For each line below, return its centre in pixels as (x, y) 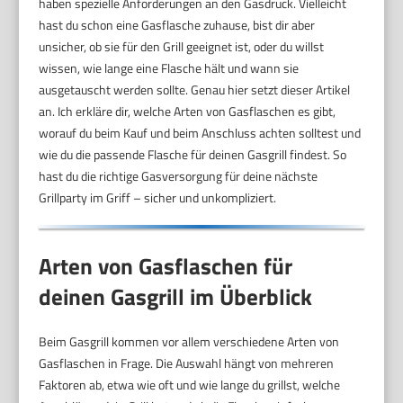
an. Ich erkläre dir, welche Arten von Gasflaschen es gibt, (188, 111)
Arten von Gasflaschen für (166, 266)
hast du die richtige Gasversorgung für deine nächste (179, 175)
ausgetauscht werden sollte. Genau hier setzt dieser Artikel (195, 89)
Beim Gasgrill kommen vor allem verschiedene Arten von (189, 341)
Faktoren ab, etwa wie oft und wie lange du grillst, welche (190, 384)
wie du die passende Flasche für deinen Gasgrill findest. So (193, 154)
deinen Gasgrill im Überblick (176, 296)
